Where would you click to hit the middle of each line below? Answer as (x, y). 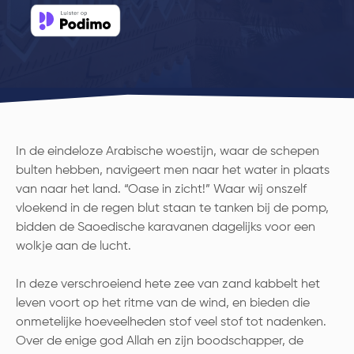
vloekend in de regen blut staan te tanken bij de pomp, (172, 209)
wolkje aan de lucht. (73, 247)
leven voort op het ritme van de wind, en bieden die (163, 303)
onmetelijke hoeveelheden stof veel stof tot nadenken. (171, 322)
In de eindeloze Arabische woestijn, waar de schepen (168, 152)
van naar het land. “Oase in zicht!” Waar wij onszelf (161, 190)
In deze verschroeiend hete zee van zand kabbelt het (168, 284)
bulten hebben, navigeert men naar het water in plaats (173, 171)
